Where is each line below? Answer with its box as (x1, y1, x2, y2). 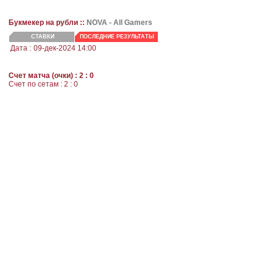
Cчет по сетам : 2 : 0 (9, 80, 78, 89)
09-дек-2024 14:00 (34, 44, 96, 53)
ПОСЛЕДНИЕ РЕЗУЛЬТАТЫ (80, 34, 154, 40)
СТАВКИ (30, 34, 54, 40)
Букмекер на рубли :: (9, 18, 87, 27)
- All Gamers (107, 18, 152, 27)
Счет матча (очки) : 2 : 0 (9, 71, 94, 80)
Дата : (10, 44, 31, 53)
